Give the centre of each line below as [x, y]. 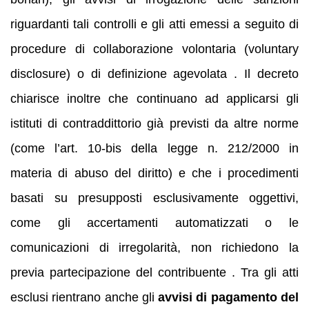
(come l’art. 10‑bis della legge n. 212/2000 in [154, 149]
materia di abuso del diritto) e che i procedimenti [154, 173]
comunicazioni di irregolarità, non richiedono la [154, 248]
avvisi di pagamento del [229, 298]
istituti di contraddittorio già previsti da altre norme [154, 124]
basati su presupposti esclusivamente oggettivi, [154, 198]
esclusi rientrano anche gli [84, 298]
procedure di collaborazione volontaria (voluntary [154, 49]
